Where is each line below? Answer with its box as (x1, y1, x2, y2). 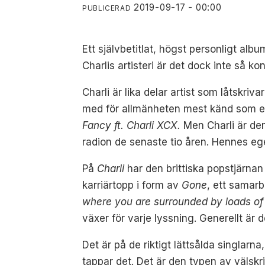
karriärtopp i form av (82, 179, 182, 191)
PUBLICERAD (82, 3, 131, 12)
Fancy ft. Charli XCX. (82, 119, 184, 131)
